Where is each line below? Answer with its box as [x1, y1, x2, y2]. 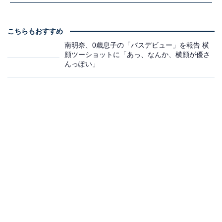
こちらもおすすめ [7, 27, 63, 36]
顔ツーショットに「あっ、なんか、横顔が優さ [64, 51, 210, 59]
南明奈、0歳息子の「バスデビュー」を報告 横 [64, 41, 209, 50]
